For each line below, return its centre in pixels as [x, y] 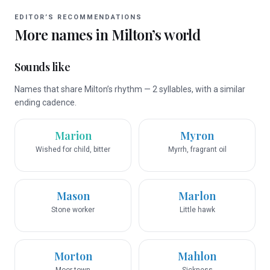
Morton [73, 256]
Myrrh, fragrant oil [197, 149]
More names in [63, 34]
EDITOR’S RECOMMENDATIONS [78, 17]
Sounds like [42, 67]
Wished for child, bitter [73, 149]
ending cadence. [46, 102]
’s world [176, 34]
